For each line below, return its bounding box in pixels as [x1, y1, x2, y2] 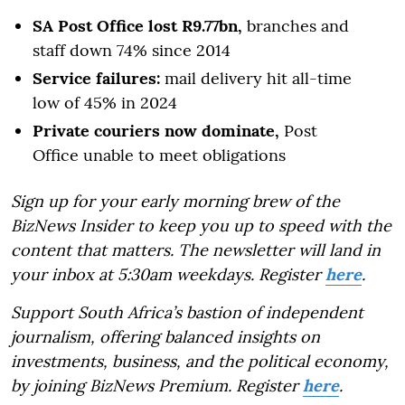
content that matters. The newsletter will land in [11, 239, 381, 260]
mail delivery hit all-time [160, 67, 352, 89]
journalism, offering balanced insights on [11, 325, 320, 347]
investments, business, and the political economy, [11, 350, 389, 372]
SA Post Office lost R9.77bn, [33, 14, 242, 36]
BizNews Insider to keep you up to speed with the [11, 214, 391, 236]
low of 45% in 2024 [33, 91, 177, 113]
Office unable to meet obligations [33, 144, 286, 165]
